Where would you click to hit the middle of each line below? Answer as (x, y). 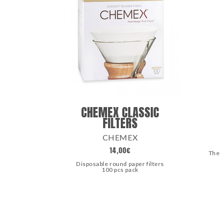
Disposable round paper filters (120, 164)
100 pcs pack (120, 169)
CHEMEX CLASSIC (120, 112)
